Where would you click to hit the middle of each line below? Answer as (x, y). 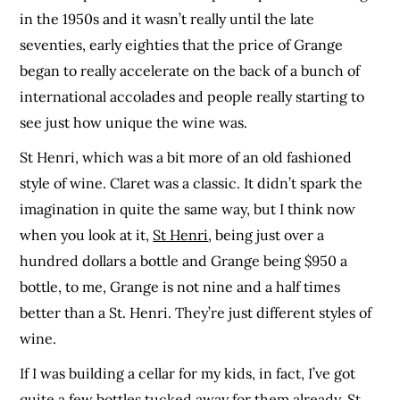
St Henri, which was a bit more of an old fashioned (186, 158)
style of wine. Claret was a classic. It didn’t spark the (192, 183)
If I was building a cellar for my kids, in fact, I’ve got (188, 374)
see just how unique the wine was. (134, 123)
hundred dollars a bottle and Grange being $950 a (184, 261)
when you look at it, (87, 235)
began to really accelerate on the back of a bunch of (190, 71)
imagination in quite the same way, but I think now (188, 209)
